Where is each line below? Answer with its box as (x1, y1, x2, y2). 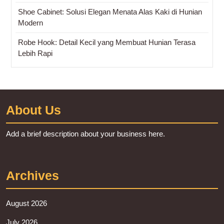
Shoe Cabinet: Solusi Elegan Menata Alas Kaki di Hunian (18, 7, 202, 16)
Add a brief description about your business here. (6, 129, 165, 138)
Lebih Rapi (18, 48, 52, 57)
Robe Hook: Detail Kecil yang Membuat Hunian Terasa (18, 37, 195, 46)
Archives (6, 168, 59, 182)
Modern (18, 18, 43, 27)
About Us (6, 102, 61, 117)
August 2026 (6, 198, 47, 207)
